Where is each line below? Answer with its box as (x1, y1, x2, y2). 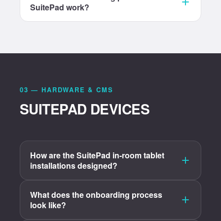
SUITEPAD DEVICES (20, 99, 150, 119)
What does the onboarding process (30, 189, 162, 200)
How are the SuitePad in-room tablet (30, 149, 164, 161)
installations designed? (30, 160, 117, 171)
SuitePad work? (30, 1, 89, 13)
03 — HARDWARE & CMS (20, 85, 113, 94)
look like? (30, 199, 66, 211)
